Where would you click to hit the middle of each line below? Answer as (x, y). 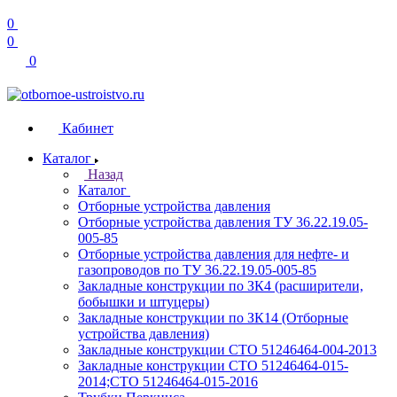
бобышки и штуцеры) (144, 302)
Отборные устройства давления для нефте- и (214, 254)
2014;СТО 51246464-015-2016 (168, 381)
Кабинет (88, 128)
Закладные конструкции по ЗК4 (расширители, (221, 286)
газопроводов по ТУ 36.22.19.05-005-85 (197, 270)
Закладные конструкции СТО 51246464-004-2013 (227, 350)
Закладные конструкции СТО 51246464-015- (213, 366)
